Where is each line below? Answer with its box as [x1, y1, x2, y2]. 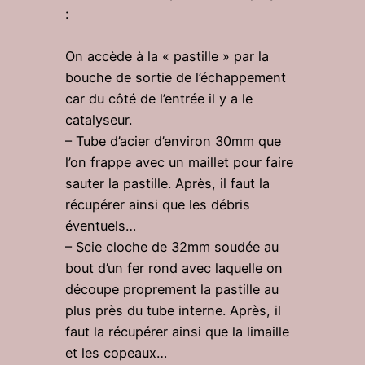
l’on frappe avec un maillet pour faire [65, 153, 293, 170]
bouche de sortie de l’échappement [65, 68, 286, 86]
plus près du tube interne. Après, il [65, 301, 281, 319]
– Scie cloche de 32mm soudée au [65, 238, 279, 255]
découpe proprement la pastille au [65, 280, 279, 297]
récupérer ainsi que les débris [65, 196, 250, 213]
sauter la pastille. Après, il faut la [65, 174, 270, 191]
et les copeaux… [65, 344, 167, 361]
